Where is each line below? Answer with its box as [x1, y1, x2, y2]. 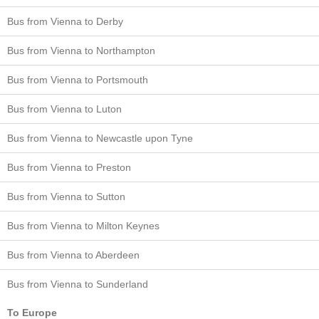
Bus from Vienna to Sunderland [7, 278, 148, 290]
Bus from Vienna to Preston [7, 161, 131, 173]
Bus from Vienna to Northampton [7, 44, 155, 56]
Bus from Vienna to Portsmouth [7, 73, 148, 85]
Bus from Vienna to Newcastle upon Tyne [7, 132, 193, 144]
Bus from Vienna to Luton [7, 103, 122, 115]
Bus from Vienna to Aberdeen [7, 249, 140, 261]
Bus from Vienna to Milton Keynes [7, 219, 159, 231]
